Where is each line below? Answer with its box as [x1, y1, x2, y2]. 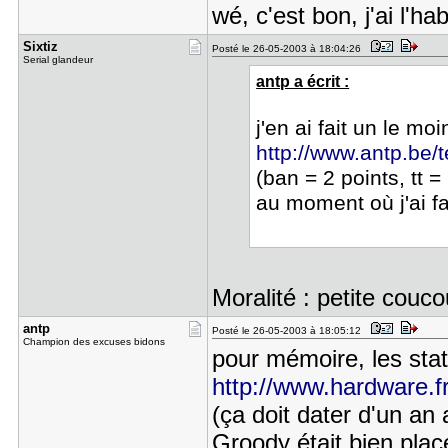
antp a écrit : [256, 72, 350, 90]
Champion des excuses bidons [22, 336, 165, 347]
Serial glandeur [22, 54, 93, 65]
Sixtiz [22, 39, 58, 54]
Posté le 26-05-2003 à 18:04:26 [211, 43, 367, 54]
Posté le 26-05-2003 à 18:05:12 [211, 325, 367, 336]
